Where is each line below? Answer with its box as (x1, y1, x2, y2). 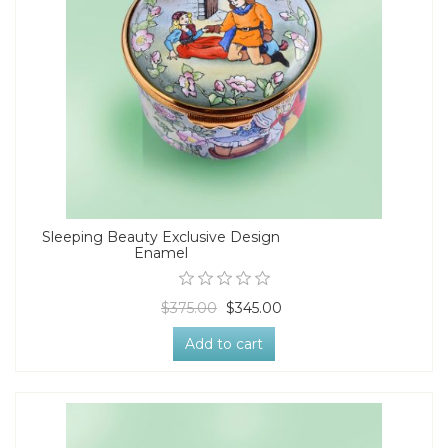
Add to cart (185, 334, 263, 353)
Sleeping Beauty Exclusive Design (42, 227, 280, 246)
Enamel (134, 243, 188, 262)
